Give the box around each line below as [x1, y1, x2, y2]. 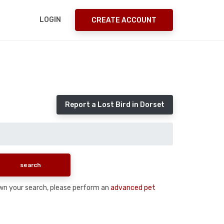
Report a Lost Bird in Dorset [65, 100, 164, 109]
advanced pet [110, 183, 155, 192]
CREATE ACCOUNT [91, 15, 156, 24]
